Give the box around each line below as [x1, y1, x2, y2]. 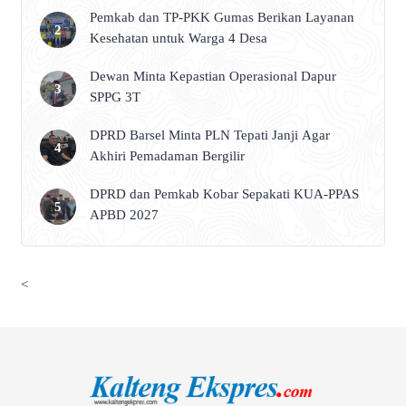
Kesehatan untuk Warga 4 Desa [90, 31, 267, 46]
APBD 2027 [90, 208, 159, 223]
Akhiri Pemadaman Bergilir [90, 149, 245, 164]
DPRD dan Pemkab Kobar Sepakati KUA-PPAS [90, 187, 359, 202]
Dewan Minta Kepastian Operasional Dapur [90, 69, 336, 84]
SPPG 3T [90, 90, 140, 105]
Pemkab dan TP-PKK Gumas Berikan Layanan [90, 10, 354, 25]
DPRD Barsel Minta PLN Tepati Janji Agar [90, 128, 330, 143]
